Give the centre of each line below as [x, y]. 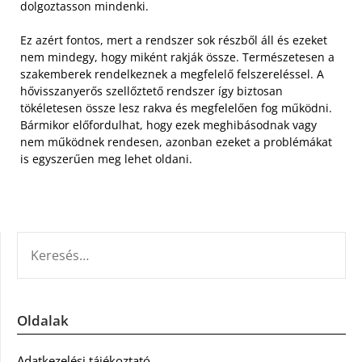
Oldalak [43, 320]
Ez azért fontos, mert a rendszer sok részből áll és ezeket [174, 40]
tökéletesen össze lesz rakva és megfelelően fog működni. [176, 107]
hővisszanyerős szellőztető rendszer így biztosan [152, 90]
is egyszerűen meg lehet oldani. [106, 158]
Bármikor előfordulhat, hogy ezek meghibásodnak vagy [168, 124]
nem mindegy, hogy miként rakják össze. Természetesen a [177, 57]
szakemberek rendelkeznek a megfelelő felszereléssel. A [172, 74]
